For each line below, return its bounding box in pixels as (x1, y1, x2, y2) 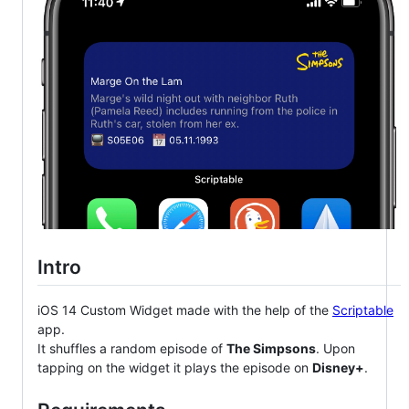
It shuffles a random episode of (37, 341, 226, 357)
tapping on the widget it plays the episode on (37, 360, 312, 376)
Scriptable (332, 302, 393, 319)
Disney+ (312, 360, 364, 376)
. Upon (316, 341, 355, 357)
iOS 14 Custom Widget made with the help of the (37, 302, 332, 319)
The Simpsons (226, 341, 316, 357)
